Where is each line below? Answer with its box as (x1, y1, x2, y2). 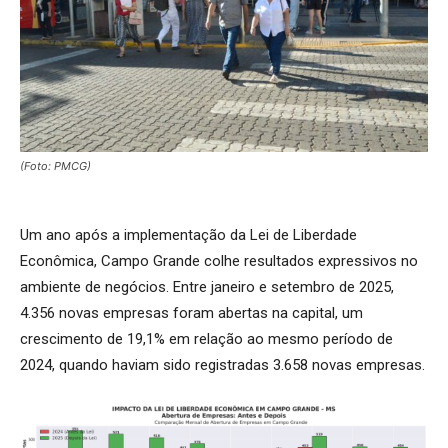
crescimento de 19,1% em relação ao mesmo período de (20, 330, 393, 349)
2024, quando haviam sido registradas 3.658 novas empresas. (20, 356, 425, 375)
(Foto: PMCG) (20, 159, 91, 174)
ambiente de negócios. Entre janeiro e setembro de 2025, (20, 278, 394, 297)
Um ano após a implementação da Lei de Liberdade (20, 226, 357, 245)
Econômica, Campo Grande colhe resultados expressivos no (20, 252, 418, 271)
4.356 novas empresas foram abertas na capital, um (20, 304, 363, 323)
